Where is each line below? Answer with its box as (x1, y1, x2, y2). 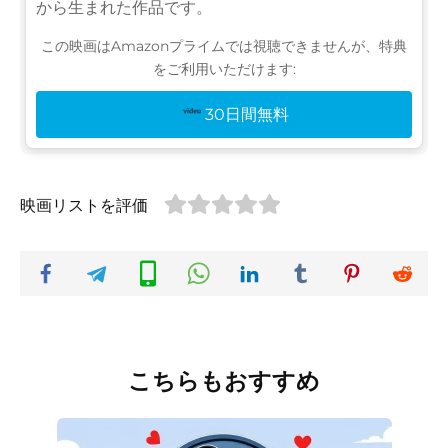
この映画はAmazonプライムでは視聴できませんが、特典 (41, 36, 407, 55)
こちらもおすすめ (128, 366, 320, 395)
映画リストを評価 (20, 195, 148, 215)
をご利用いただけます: (152, 59, 296, 78)
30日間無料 (205, 104, 290, 124)
